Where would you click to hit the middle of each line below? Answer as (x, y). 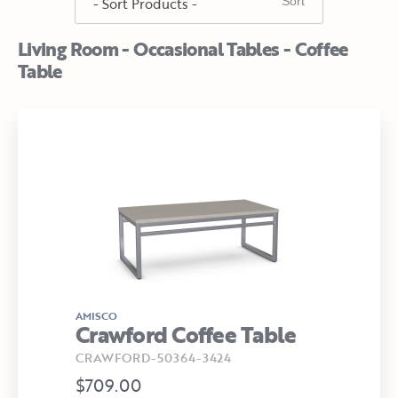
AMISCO (96, 315)
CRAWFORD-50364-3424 (153, 358)
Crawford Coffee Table (186, 334)
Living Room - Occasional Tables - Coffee (183, 48)
